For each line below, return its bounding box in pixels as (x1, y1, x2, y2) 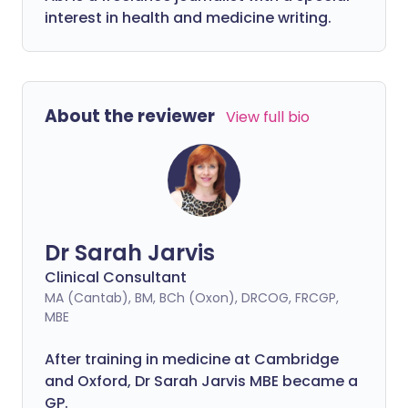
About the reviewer (45, 104, 215, 128)
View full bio (226, 107, 310, 127)
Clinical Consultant (45, 267, 187, 288)
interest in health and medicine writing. (45, 7, 331, 28)
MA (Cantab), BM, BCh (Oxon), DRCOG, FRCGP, (45, 289, 339, 307)
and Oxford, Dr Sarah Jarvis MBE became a (45, 371, 358, 392)
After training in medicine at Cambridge (45, 349, 339, 370)
